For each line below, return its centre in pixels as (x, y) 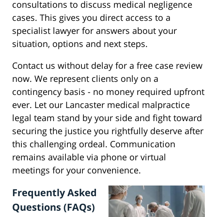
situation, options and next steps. (80, 44)
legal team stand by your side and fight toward (107, 118)
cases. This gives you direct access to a (91, 18)
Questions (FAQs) (54, 207)
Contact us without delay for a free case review (107, 66)
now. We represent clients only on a (85, 79)
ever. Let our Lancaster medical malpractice (101, 105)
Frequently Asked (54, 193)
